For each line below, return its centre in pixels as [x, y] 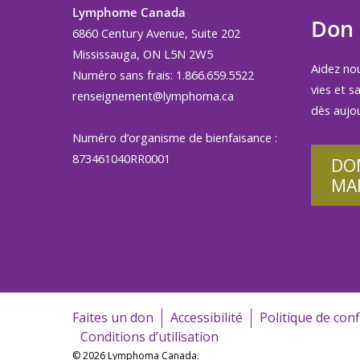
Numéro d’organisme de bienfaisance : [175, 137]
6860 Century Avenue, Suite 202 [156, 33]
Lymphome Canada [129, 12]
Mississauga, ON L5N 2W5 [143, 53]
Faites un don [113, 318]
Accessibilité [207, 318]
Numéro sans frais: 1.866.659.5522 [165, 74]
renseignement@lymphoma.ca [153, 95]
